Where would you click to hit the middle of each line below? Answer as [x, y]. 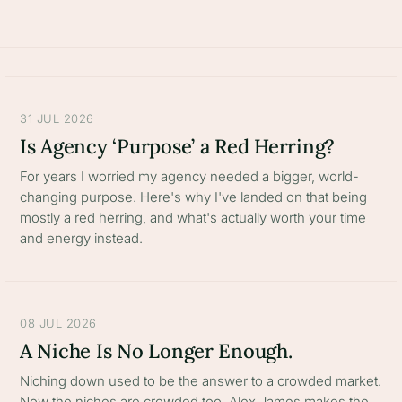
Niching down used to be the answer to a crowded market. [201, 381]
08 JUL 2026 [58, 323]
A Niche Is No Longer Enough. [156, 351]
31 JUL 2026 [57, 118]
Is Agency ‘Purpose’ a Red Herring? [178, 146]
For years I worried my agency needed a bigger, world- [189, 176]
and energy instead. [81, 238]
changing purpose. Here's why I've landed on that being [193, 197]
